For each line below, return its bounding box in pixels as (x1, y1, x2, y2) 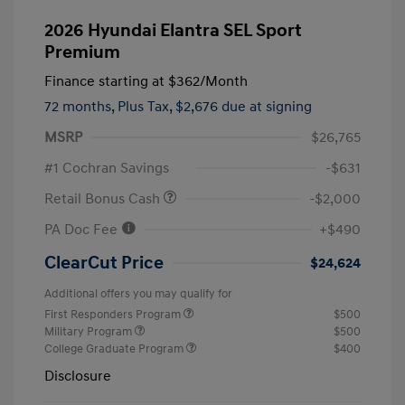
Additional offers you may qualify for (44, 287, 232, 302)
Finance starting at (44, 72, 165, 91)
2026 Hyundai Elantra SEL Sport (44, 20, 302, 42)
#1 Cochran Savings (44, 159, 169, 178)
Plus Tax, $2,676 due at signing (118, 98, 312, 117)
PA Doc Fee (44, 221, 121, 240)
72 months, (44, 98, 118, 117)
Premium (44, 42, 120, 64)
